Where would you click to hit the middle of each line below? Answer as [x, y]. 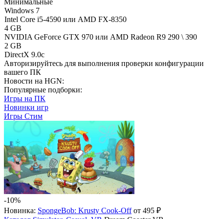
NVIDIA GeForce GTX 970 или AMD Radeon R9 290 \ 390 [101, 37]
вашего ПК [22, 72]
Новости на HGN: [34, 81]
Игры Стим [23, 116]
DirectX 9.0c [24, 55]
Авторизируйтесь [33, 63]
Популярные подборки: [43, 90]
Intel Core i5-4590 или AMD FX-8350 [66, 19]
